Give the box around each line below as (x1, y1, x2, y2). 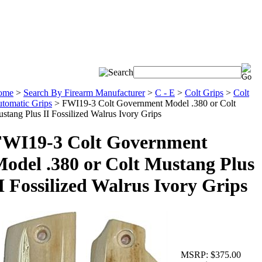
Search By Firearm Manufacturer (23, 88, 145, 98)
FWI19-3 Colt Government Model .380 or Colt (62, 98, 236, 108)
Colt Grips (185, 88, 223, 98)
